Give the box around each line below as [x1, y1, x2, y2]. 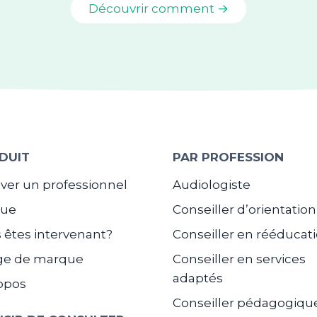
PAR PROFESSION [173, 150, 284, 165]
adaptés [173, 271, 223, 286]
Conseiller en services [173, 252, 306, 267]
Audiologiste [173, 178, 250, 192]
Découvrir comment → [88, 1, 229, 16]
